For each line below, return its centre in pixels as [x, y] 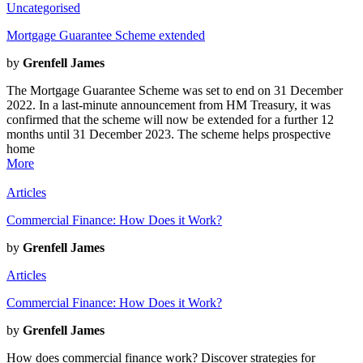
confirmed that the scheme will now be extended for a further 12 [170, 119]
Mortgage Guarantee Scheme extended [106, 35]
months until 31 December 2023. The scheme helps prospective [169, 134]
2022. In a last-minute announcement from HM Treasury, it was [169, 105]
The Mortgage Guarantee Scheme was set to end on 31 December [175, 90]
